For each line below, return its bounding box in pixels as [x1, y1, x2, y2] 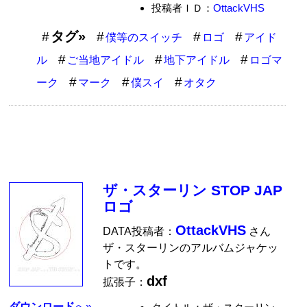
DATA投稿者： [103, 225, 176, 238]
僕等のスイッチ [106, 31, 183, 43]
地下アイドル [164, 53, 230, 66]
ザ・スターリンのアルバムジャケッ [103, 242, 279, 254]
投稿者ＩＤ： [151, 1, 213, 14]
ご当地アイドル [67, 53, 145, 66]
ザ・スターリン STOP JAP [103, 182, 283, 198]
